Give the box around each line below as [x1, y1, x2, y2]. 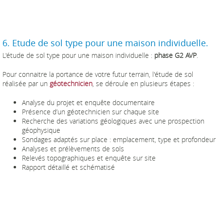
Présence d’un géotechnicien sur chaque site [22, 107, 159, 117]
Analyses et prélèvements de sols [22, 144, 124, 154]
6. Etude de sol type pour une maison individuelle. [2, 37, 208, 49]
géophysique [22, 126, 60, 135]
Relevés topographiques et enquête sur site [22, 153, 156, 163]
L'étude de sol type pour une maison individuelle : [2, 51, 154, 60]
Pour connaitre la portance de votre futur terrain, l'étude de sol [2, 70, 193, 79]
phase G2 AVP [154, 51, 197, 60]
